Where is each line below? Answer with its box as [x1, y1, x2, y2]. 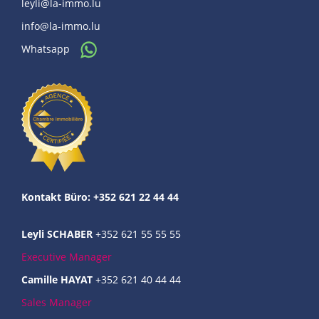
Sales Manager [21, 295, 92, 309]
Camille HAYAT [21, 272, 93, 286]
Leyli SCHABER [21, 226, 93, 241]
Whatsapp [21, 41, 73, 56]
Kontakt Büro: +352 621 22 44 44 [21, 189, 179, 204]
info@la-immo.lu [21, 19, 100, 33]
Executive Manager [21, 249, 112, 263]
